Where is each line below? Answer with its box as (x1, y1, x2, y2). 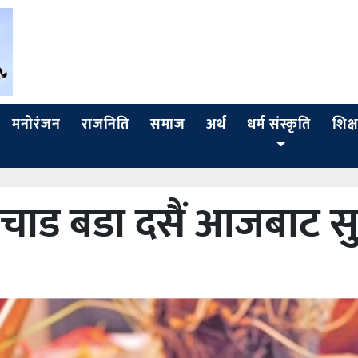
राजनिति (82, 113, 130, 137)
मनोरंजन (12, 113, 62, 137)
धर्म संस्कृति (247, 113, 312, 137)
